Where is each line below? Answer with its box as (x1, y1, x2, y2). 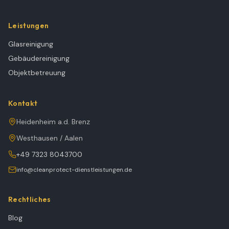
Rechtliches (8, 195, 51, 204)
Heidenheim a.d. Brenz (16, 117, 90, 126)
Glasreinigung (8, 39, 53, 49)
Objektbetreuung (8, 68, 65, 77)
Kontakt (8, 99, 38, 108)
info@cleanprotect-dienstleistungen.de (16, 166, 132, 174)
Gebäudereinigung (8, 54, 70, 63)
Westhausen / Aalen (16, 133, 83, 143)
